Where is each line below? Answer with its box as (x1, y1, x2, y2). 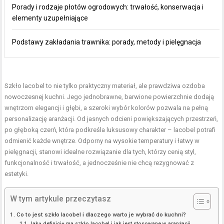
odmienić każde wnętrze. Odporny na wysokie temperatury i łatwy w (4, 137, 200, 145)
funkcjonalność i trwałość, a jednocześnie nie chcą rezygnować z (4, 159, 194, 167)
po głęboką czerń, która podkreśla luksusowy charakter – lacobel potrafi (4, 126, 216, 134)
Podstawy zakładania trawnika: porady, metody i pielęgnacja (12, 38, 201, 46)
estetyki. (4, 170, 29, 178)
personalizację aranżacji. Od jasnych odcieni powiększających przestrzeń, (4, 115, 218, 123)
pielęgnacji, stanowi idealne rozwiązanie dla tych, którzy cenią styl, (4, 148, 196, 156)
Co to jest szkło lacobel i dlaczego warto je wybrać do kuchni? (16, 211, 186, 218)
